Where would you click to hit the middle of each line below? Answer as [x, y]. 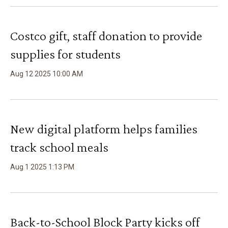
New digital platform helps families [104, 129]
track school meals [59, 147]
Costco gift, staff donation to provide [106, 36]
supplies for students [65, 54]
